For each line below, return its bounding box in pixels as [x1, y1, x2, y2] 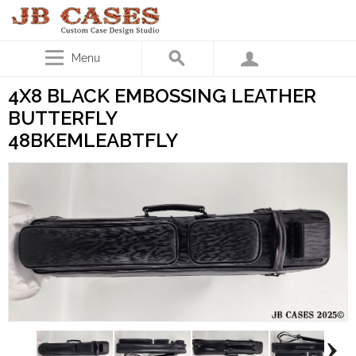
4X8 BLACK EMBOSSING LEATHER [8, 84, 316, 107]
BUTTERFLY [8, 106, 118, 130]
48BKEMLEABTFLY [8, 129, 178, 152]
